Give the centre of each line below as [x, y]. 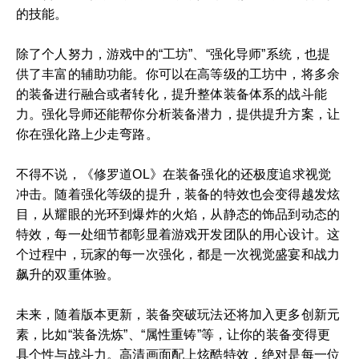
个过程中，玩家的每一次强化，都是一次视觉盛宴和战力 [178, 254]
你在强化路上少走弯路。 [87, 134]
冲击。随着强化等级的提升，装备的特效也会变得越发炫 [178, 194]
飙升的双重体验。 [68, 274]
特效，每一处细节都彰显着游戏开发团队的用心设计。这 [178, 234]
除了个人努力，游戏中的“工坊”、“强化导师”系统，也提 [173, 54]
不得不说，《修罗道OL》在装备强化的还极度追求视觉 [174, 174]
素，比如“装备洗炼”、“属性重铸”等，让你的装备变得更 [173, 335]
